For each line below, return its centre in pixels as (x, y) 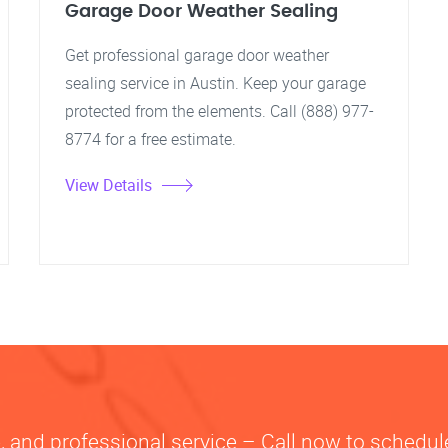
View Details (108, 185)
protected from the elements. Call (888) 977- (219, 111)
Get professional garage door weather (197, 55)
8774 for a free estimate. (150, 139)
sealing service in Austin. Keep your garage (215, 83)
